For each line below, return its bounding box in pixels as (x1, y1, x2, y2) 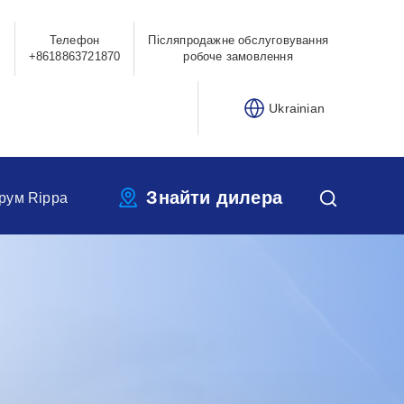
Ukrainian (269, 100, 325, 115)
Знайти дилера (146, 188, 282, 208)
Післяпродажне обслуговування (148, 33, 328, 48)
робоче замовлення (183, 50, 293, 64)
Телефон (49, 33, 100, 48)
